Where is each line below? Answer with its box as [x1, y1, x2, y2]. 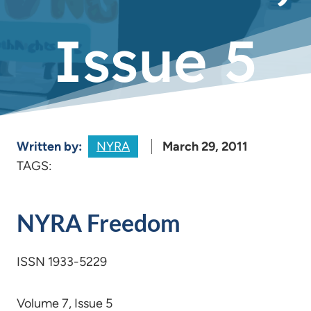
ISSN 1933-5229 [17, 254, 107, 269]
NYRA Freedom [17, 208, 180, 237]
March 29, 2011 [162, 139, 248, 154]
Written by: [17, 139, 85, 154]
